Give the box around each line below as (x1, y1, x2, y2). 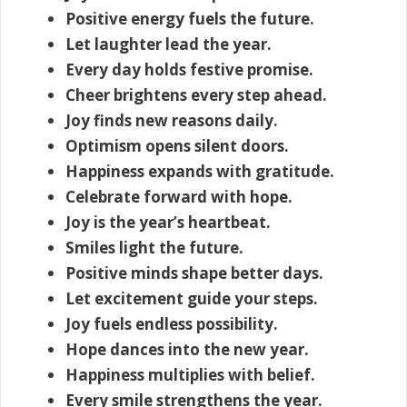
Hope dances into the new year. (65, 338, 309, 360)
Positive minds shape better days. (65, 262, 323, 283)
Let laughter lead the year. (65, 33, 272, 55)
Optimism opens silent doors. (65, 134, 289, 156)
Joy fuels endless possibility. (65, 313, 278, 334)
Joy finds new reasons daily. (65, 109, 278, 131)
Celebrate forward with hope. (65, 185, 293, 207)
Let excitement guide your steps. (65, 287, 318, 309)
